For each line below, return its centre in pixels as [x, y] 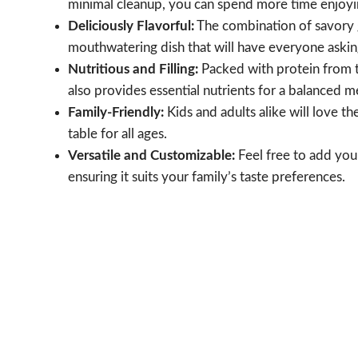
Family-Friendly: [116, 112]
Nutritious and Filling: [133, 69]
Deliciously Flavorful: [131, 26]
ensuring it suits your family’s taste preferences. [207, 177]
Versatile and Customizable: [151, 155]
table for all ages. [117, 133]
